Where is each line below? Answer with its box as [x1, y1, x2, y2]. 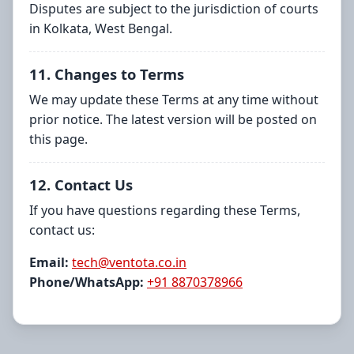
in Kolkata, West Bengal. [29, 20, 172, 38]
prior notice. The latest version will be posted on [29, 111, 317, 129]
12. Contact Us [29, 175, 133, 195]
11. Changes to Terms [29, 64, 184, 85]
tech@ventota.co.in [72, 254, 186, 272]
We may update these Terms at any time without [29, 91, 318, 109]
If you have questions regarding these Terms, [29, 201, 300, 220]
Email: [29, 254, 69, 272]
